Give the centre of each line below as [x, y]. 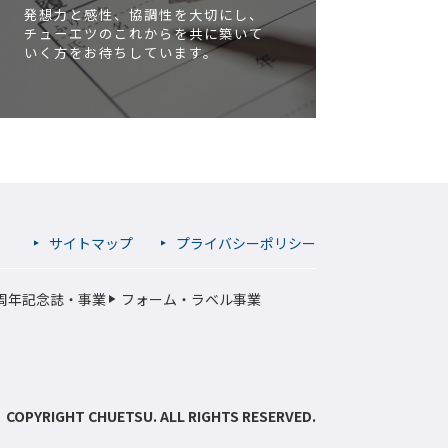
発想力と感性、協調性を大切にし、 [143, 15]
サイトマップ [91, 243]
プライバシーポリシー [246, 243]
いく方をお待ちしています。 [120, 53]
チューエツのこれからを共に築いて [143, 34]
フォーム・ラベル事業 [191, 299]
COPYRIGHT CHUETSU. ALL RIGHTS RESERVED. [161, 416]
